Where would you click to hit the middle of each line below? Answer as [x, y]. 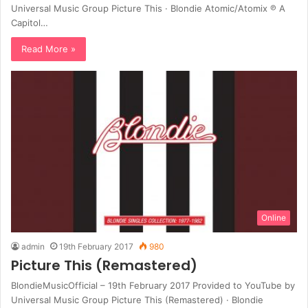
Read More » [48, 49]
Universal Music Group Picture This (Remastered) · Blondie [137, 299]
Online [274, 217]
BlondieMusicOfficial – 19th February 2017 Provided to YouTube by [153, 285]
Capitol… [30, 23]
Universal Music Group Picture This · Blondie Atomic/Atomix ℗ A [148, 9]
